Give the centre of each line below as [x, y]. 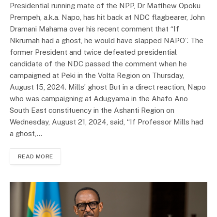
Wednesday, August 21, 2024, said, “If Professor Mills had [107, 122]
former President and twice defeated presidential [93, 52]
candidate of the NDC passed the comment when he [98, 64]
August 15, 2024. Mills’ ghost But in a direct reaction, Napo [108, 87]
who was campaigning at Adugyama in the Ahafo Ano [99, 99]
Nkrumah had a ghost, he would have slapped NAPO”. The [107, 41]
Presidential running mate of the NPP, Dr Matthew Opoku [105, 6]
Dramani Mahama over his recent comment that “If [94, 29]
